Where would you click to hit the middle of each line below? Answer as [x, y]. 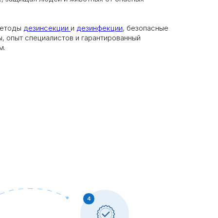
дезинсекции [47, 28]
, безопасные [145, 28]
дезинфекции [100, 28]
